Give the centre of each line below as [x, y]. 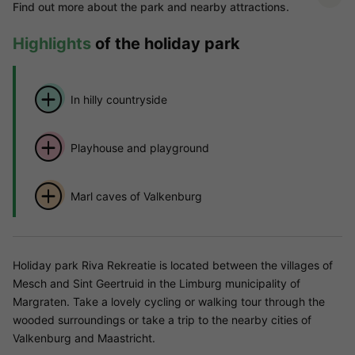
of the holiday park [166, 44]
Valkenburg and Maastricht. [84, 338]
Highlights [52, 44]
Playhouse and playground [139, 147]
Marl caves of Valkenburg [136, 196]
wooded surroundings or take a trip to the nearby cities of [162, 320]
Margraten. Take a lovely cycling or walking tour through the [169, 302]
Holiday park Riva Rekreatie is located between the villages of [173, 265]
